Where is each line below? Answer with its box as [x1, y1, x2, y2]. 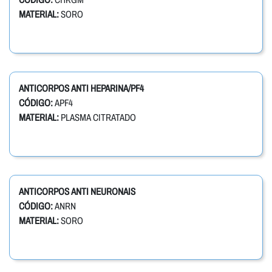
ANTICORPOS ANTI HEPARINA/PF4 [19, 83, 144, 94]
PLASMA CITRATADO [59, 112, 136, 123]
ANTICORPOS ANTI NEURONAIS [19, 186, 135, 197]
